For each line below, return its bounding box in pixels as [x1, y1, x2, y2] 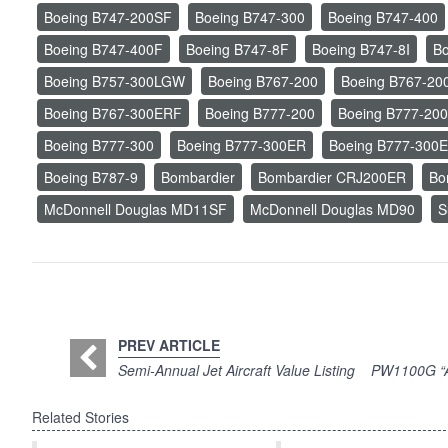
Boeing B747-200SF [44, 7, 172, 28]
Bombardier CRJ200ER [258, 167, 406, 188]
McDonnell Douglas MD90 [250, 199, 415, 220]
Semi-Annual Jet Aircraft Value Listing [117, 360, 355, 381]
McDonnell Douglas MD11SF [44, 199, 227, 220]
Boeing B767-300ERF [44, 103, 182, 124]
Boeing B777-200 [205, 103, 315, 124]
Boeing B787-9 [44, 167, 138, 188]
